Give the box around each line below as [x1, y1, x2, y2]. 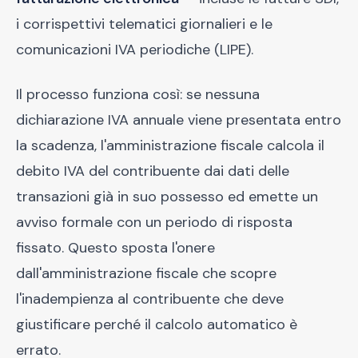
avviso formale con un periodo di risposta [16, 213, 292, 232]
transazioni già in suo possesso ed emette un [16, 187, 318, 206]
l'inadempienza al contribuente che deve [16, 289, 284, 308]
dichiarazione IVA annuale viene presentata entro [16, 110, 341, 129]
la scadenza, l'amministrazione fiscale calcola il [16, 136, 324, 155]
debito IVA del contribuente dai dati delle [16, 161, 289, 181]
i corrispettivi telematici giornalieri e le [16, 14, 272, 34]
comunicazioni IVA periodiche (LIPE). [16, 40, 253, 59]
